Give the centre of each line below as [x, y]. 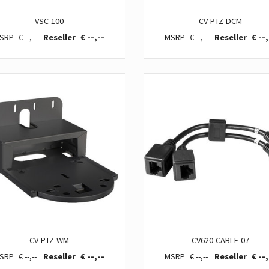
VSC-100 [49, 21]
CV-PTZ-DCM [220, 21]
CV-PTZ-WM [49, 240]
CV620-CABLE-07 [220, 240]
